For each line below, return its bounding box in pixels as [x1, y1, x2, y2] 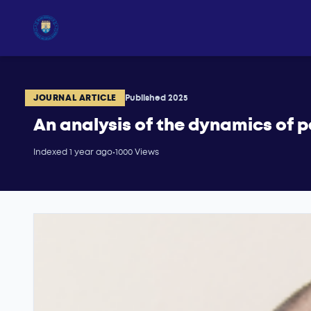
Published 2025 [125, 92, 188, 103]
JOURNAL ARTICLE [33, 92, 117, 103]
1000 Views [115, 146, 159, 158]
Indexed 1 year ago [33, 146, 112, 158]
